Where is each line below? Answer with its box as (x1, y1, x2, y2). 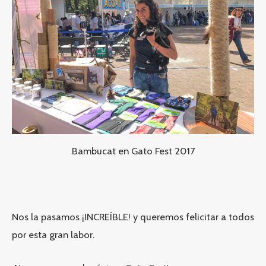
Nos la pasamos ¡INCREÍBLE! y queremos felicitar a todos (12, 211, 254, 223)
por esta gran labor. (12, 229, 94, 241)
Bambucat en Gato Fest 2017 (71, 145, 195, 157)
